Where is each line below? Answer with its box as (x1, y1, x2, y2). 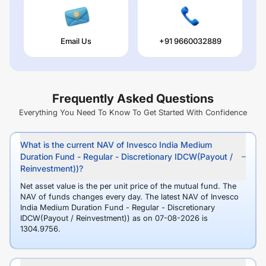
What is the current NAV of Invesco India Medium (20, 140, 212, 150)
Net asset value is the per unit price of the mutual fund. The (20, 181, 236, 191)
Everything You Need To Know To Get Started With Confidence (19, 107, 247, 118)
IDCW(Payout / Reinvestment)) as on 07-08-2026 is (20, 213, 208, 223)
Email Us (61, 36, 91, 46)
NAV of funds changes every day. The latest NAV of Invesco (20, 192, 239, 202)
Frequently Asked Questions (52, 91, 214, 106)
